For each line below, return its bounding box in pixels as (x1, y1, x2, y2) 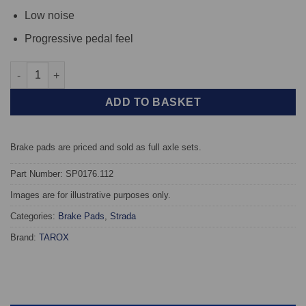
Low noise (24, 9, 74, 21)
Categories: (10, 210, 58, 221)
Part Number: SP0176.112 (10, 168, 113, 179)
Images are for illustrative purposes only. (10, 189, 171, 200)
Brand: (10, 232, 39, 242)
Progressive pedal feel (24, 33, 133, 45)
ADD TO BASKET (105, 96, 201, 109)
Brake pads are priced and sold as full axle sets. (10, 141, 201, 152)
